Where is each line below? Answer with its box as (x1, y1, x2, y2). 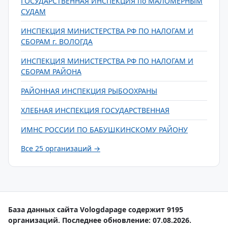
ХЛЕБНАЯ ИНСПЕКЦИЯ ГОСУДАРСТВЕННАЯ (21, 105, 169, 115)
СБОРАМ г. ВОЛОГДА (21, 37, 93, 46)
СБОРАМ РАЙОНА (21, 67, 81, 76)
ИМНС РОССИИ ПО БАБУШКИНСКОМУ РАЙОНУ (21, 125, 188, 134)
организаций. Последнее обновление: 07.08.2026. (8, 215, 191, 225)
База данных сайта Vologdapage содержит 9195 (8, 205, 183, 214)
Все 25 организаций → (21, 144, 100, 153)
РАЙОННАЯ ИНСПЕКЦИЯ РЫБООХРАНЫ (21, 86, 157, 96)
